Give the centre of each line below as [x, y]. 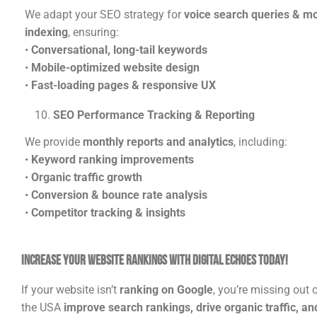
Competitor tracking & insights [108, 213]
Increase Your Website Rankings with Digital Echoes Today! [155, 260]
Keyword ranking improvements [113, 160]
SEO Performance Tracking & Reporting [154, 115]
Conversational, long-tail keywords [119, 50]
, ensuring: [93, 33]
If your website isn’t [70, 289]
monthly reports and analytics [158, 142]
